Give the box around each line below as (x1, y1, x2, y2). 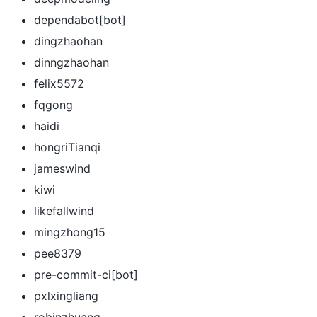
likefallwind (34, 203, 94, 218)
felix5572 (34, 76, 84, 91)
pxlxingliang (34, 288, 98, 303)
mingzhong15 (34, 224, 105, 239)
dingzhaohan (34, 33, 103, 48)
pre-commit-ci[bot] (34, 267, 138, 282)
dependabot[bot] (34, 12, 126, 27)
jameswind (34, 161, 91, 175)
